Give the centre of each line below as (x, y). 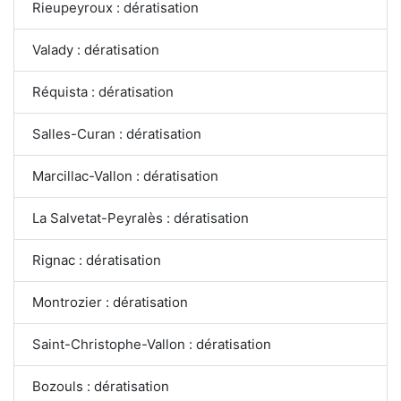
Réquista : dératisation (103, 91)
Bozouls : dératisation (101, 386)
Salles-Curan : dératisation (117, 133)
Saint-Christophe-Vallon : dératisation (152, 344)
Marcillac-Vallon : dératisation (126, 175)
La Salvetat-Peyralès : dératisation (141, 218)
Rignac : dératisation (97, 260)
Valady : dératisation (96, 49)
